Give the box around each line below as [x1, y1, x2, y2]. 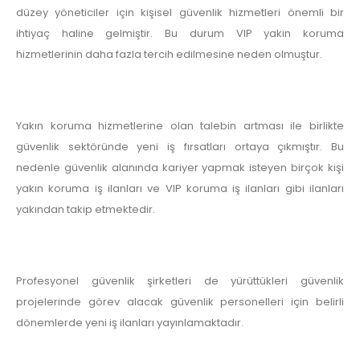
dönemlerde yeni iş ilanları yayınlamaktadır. [16, 315, 243, 331]
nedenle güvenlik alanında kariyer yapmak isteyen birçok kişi [16, 160, 344, 176]
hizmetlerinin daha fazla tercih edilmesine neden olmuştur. [16, 47, 322, 63]
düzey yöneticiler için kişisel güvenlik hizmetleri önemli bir [16, 5, 344, 21]
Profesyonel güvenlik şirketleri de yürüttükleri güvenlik [16, 273, 344, 289]
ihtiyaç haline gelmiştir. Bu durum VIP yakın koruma [16, 26, 344, 42]
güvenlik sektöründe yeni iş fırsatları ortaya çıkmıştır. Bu [16, 139, 344, 155]
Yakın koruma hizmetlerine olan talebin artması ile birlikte [16, 118, 344, 134]
